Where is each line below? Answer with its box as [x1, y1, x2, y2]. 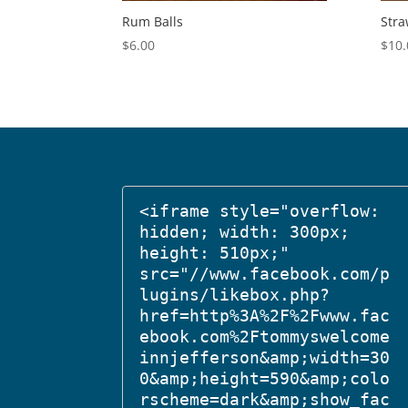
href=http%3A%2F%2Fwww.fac [139, 305, 391, 325]
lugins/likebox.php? [139, 284, 331, 304]
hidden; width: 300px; [139, 221, 351, 241]
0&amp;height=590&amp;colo [139, 368, 391, 388]
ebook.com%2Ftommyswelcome [139, 326, 391, 346]
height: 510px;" [139, 242, 291, 262]
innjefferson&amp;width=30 [139, 347, 391, 367]
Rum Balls [122, 12, 184, 30]
